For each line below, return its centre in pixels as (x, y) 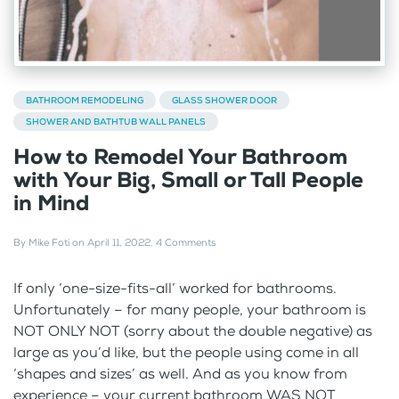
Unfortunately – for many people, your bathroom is (190, 309)
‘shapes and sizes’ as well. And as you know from (180, 373)
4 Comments (186, 242)
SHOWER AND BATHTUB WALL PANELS (116, 121)
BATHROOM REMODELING (85, 100)
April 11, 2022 (119, 242)
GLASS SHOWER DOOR (224, 100)
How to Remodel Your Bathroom (180, 156)
